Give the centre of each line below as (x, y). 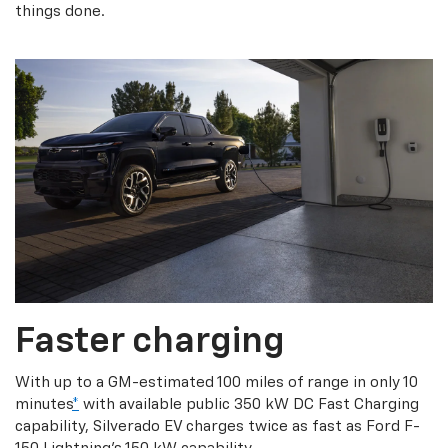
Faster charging (150, 342)
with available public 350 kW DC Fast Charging (249, 405)
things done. (60, 12)
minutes (43, 405)
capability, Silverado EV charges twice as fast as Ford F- (217, 427)
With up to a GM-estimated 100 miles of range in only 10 (216, 383)
